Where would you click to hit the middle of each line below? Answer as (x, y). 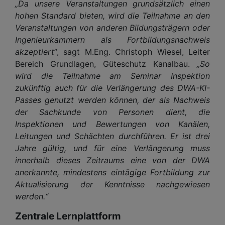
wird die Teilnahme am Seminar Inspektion (113, 76)
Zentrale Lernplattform (68, 216)
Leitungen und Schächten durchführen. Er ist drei (113, 136)
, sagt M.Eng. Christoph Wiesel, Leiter (133, 51)
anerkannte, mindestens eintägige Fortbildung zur (113, 172)
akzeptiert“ (36, 51)
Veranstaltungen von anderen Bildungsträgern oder (113, 27)
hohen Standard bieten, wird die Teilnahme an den (113, 15)
